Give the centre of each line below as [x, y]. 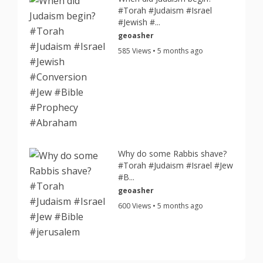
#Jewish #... [139, 22]
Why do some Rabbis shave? [173, 154]
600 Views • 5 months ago [161, 206]
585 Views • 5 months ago [161, 51]
